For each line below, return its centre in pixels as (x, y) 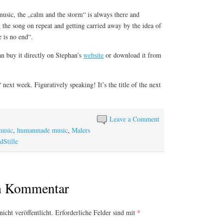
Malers (81, 130)
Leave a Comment (135, 119)
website (93, 55)
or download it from (132, 55)
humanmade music (42, 130)
